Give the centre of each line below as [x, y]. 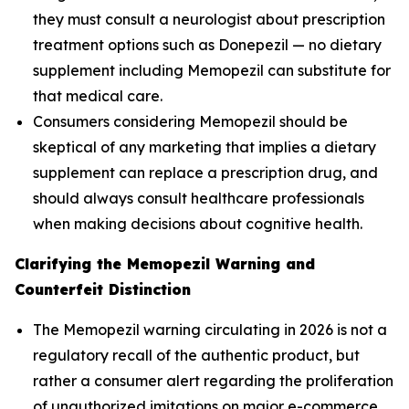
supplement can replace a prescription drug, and [205, 173]
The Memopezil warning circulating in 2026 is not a [210, 330]
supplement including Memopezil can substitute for [212, 70]
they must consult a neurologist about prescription [209, 19]
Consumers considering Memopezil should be [190, 121]
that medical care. [98, 96]
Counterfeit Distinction [103, 289]
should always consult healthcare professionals [199, 198]
